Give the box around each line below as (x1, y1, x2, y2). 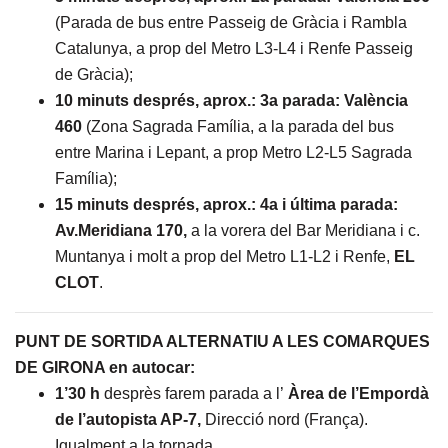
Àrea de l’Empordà (288, 385, 429, 402)
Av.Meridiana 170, (55, 222, 191, 239)
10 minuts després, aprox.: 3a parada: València (55, 92, 408, 109)
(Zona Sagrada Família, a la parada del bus (82, 118, 394, 135)
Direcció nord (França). (205, 411, 368, 428)
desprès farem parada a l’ (100, 385, 288, 402)
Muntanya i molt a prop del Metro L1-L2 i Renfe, (55, 248, 394, 265)
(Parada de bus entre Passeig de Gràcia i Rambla (55, 14, 407, 31)
